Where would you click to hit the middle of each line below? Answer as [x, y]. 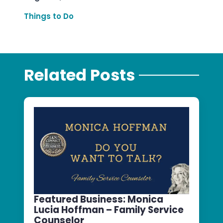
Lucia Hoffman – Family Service [109, 210]
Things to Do [49, 16]
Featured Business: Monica [99, 200]
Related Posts [79, 75]
